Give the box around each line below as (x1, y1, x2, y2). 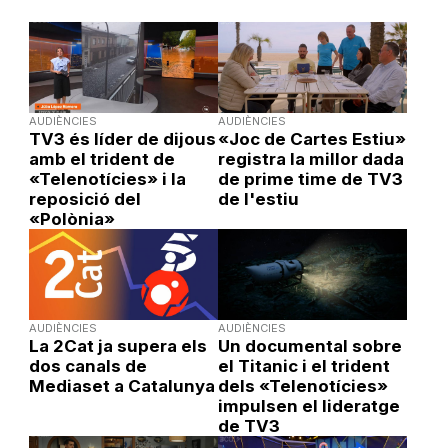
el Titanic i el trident (217, 355, 390, 376)
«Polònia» (28, 208, 115, 229)
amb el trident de (28, 148, 175, 169)
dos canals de (28, 355, 147, 376)
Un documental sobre (217, 335, 402, 356)
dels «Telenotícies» (217, 375, 388, 396)
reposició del (28, 188, 141, 209)
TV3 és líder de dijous (28, 128, 216, 149)
